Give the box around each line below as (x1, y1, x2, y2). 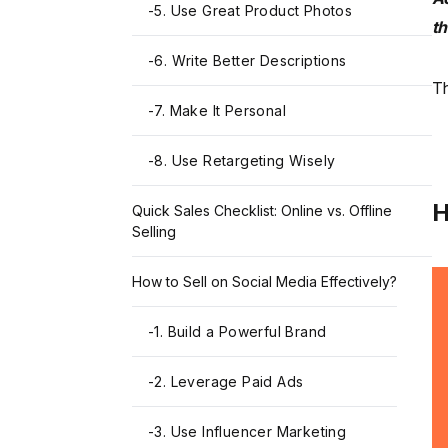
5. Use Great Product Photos (154, 2, 353, 20)
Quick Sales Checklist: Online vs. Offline (132, 202, 392, 220)
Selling (132, 223, 176, 241)
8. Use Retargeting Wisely (154, 152, 336, 170)
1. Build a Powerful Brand (154, 323, 327, 341)
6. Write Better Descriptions (154, 52, 347, 70)
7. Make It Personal (154, 102, 287, 120)
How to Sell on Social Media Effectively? (132, 273, 397, 291)
